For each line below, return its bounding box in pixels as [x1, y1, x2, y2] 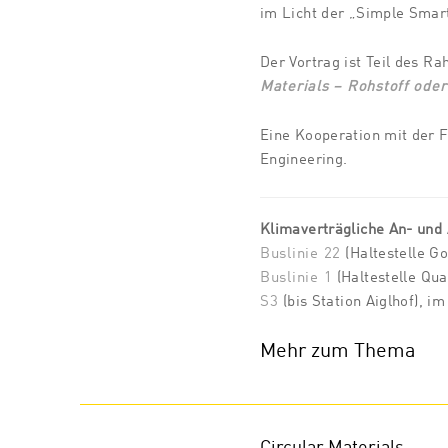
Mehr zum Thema [260, 341, 416, 362]
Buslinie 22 [260, 246, 342, 261]
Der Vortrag [260, 55, 345, 70]
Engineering [260, 152, 344, 167]
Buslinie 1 [260, 270, 333, 285]
